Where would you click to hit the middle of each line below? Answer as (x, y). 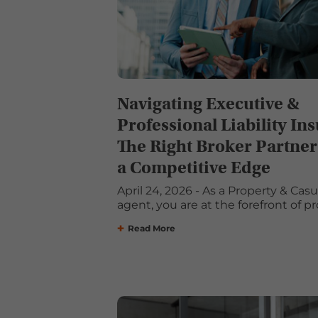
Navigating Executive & (208, 104)
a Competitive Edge (193, 168)
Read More (151, 229)
